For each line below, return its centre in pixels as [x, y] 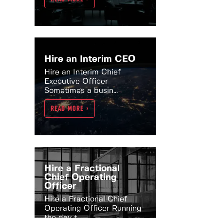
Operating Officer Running [93, 209]
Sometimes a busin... [81, 91]
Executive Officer [76, 82]
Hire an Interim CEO [90, 59]
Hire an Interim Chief [82, 72]
